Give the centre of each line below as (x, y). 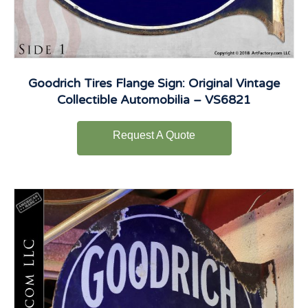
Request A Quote (154, 135)
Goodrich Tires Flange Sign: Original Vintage (154, 83)
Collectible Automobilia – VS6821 (154, 100)
